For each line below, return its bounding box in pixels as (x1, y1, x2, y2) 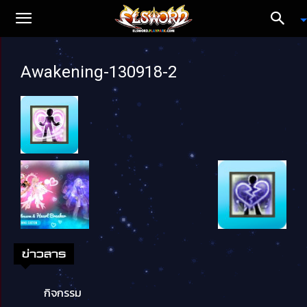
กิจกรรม (44, 284, 82, 301)
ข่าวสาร (22, 245, 66, 262)
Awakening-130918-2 (21, 62, 177, 82)
